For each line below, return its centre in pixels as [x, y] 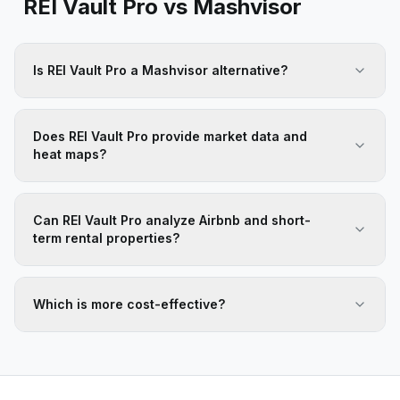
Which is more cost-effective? [129, 304]
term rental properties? [106, 238]
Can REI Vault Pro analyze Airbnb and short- [172, 220]
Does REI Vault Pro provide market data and [170, 136]
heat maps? [70, 154]
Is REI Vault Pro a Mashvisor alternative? [160, 70]
